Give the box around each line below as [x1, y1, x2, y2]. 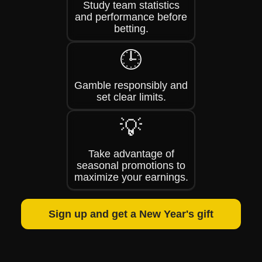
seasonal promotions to [77, 160, 185, 171]
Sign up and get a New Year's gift [49, 208, 213, 220]
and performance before [75, 11, 187, 23]
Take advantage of [88, 148, 174, 160]
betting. [113, 23, 149, 35]
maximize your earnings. [74, 171, 188, 183]
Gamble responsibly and [74, 80, 188, 91]
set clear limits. [96, 91, 166, 103]
